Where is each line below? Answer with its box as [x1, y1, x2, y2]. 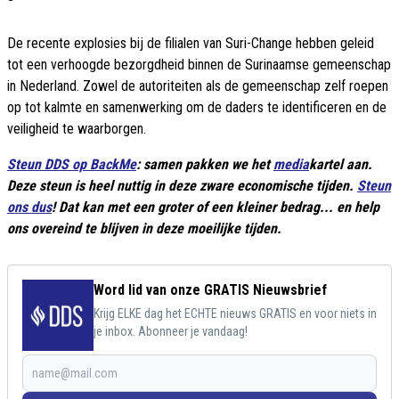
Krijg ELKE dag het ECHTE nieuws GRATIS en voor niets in [94, 306, 377, 322]
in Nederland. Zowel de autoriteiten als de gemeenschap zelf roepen [7, 77, 388, 95]
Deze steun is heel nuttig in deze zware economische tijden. [7, 177, 357, 195]
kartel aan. [309, 156, 372, 174]
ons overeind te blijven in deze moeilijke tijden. [7, 220, 281, 238]
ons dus [7, 199, 52, 216]
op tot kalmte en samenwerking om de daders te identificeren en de [7, 99, 387, 117]
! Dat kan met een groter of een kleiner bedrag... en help [52, 199, 379, 216]
